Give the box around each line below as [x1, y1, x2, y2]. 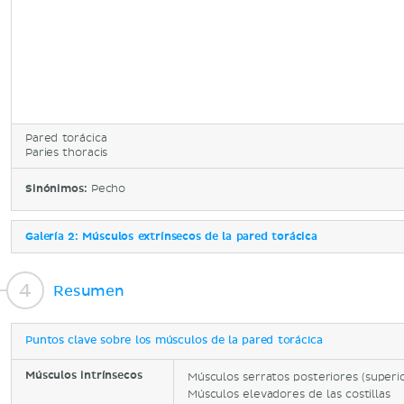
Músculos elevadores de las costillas [188, 388, 390, 401]
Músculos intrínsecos [25, 369, 142, 382]
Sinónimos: [25, 182, 91, 196]
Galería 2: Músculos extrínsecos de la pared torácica [25, 230, 317, 243]
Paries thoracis [25, 146, 108, 160]
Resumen [53, 283, 124, 298]
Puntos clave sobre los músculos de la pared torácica [25, 335, 323, 346]
